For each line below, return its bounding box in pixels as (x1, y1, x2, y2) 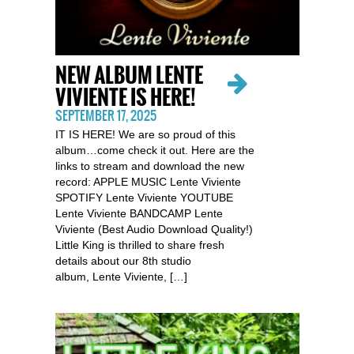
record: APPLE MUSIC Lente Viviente (55, 175, 241, 188)
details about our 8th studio (55, 254, 191, 267)
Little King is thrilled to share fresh (55, 239, 224, 251)
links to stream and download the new (55, 160, 244, 172)
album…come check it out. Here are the (55, 144, 254, 156)
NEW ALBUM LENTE (55, 60, 203, 91)
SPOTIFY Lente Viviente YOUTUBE (55, 191, 233, 204)
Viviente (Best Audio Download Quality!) (55, 223, 253, 235)
